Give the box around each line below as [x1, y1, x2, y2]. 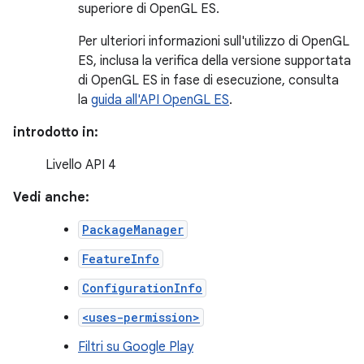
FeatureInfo [82, 251, 159, 266]
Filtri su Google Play [78, 339, 193, 355]
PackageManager [82, 222, 184, 237]
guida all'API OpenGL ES [91, 92, 229, 108]
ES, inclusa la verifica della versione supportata [78, 53, 351, 69]
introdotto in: [13, 124, 98, 141]
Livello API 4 [45, 157, 116, 173]
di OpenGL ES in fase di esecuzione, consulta [78, 72, 339, 89]
